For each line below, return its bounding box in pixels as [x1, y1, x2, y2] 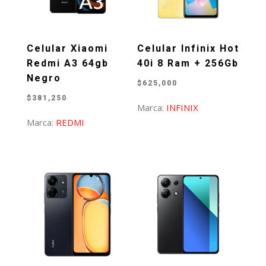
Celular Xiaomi [26, 42, 108, 54]
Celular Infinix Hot [137, 42, 240, 54]
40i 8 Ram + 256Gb [137, 57, 239, 69]
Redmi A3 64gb [26, 57, 109, 69]
